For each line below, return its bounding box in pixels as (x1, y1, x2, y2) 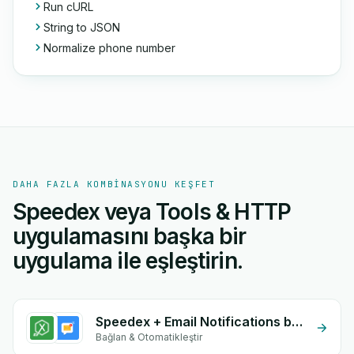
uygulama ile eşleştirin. (13, 247, 243, 274)
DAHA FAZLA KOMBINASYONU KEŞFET (13, 179, 216, 190)
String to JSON (43, 21, 120, 34)
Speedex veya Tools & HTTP (13, 198, 292, 225)
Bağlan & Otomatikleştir (96, 331, 202, 343)
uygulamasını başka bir (13, 223, 247, 250)
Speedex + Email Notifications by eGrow (292, 314, 303, 330)
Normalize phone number (43, 41, 175, 55)
